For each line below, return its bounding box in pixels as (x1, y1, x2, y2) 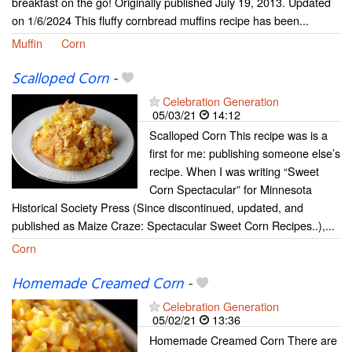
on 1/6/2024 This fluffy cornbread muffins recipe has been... (12, 12, 309, 28)
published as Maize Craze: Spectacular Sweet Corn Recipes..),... (12, 217, 335, 234)
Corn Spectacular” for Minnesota (149, 181, 312, 198)
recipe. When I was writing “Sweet (149, 163, 319, 180)
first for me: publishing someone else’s (149, 145, 340, 162)
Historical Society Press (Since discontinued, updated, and (12, 199, 303, 216)
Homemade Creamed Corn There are (149, 332, 337, 349)
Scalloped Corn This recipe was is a (149, 126, 328, 144)
